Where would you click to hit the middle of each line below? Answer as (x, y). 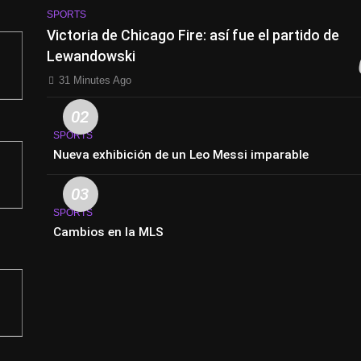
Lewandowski (91, 57)
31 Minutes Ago (95, 81)
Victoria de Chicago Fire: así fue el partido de (193, 36)
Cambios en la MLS (109, 232)
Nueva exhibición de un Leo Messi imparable (181, 155)
